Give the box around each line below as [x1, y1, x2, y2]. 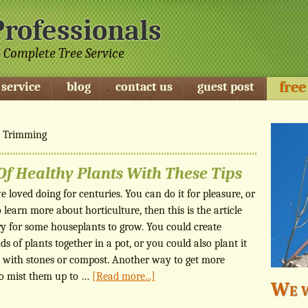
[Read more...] [92, 270, 155, 283]
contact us [115, 80, 173, 94]
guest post [197, 80, 254, 94]
